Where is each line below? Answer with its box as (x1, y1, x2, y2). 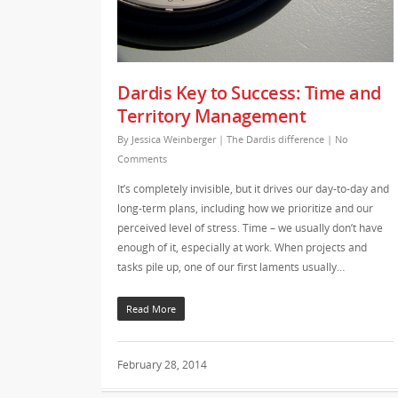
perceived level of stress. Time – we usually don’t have (117, 219, 383, 235)
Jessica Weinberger (131, 131, 216, 146)
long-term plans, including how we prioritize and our (117, 200, 373, 216)
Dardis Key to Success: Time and (117, 80, 381, 105)
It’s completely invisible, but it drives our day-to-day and (117, 180, 389, 196)
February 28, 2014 (117, 356, 207, 372)
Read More (126, 301, 176, 315)
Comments (117, 151, 167, 165)
